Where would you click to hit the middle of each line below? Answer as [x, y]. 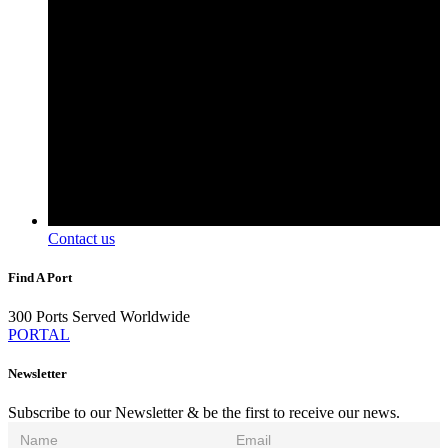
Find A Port [40, 277]
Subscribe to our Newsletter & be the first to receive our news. [204, 413]
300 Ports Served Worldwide [99, 317]
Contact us [81, 238]
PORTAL [39, 335]
